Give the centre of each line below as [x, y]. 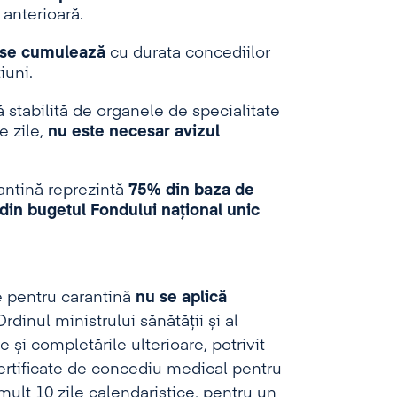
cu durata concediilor [187, 53]
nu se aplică [181, 298]
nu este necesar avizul [133, 132]
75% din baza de [191, 191]
